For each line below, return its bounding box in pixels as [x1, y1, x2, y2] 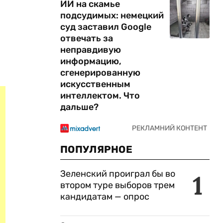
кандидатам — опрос [60, 191, 149, 202]
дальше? [60, 102, 99, 112]
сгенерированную [60, 67, 140, 78]
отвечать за [60, 33, 113, 44]
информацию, [60, 56, 121, 67]
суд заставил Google [60, 21, 151, 32]
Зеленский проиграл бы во [60, 168, 175, 179]
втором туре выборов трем [60, 180, 175, 191]
